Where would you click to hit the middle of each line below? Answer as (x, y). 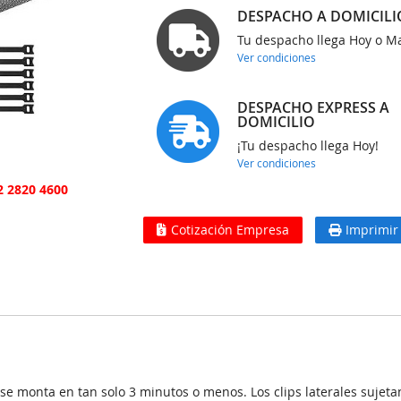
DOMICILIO (277, 122)
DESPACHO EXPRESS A (314, 107)
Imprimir (372, 230)
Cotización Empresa (230, 230)
